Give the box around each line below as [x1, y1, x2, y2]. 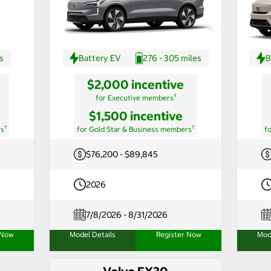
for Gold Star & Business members [77, 124, 192, 134]
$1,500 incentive [88, 108, 183, 123]
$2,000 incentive [87, 76, 184, 92]
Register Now [155, 229, 201, 239]
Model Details [70, 229, 116, 239]
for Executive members [95, 93, 174, 102]
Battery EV [79, 52, 121, 64]
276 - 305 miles [143, 52, 201, 64]
